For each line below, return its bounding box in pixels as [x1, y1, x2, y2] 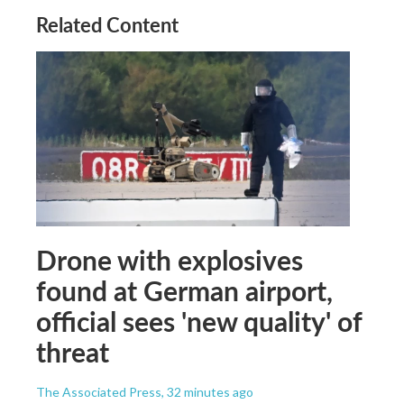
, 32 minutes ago [161, 383, 253, 399]
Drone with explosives [36, 240, 303, 279]
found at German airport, [36, 271, 333, 309]
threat [36, 332, 109, 371]
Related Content [36, 9, 179, 39]
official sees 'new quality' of [36, 301, 362, 340]
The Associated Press [36, 383, 161, 399]
